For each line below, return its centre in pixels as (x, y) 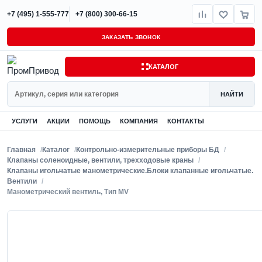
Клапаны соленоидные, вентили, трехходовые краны (100, 160)
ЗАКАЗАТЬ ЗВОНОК (131, 37)
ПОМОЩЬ (95, 121)
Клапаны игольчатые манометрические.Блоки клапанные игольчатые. (130, 171)
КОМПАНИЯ (139, 121)
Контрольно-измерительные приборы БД (148, 150)
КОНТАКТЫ (186, 121)
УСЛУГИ (25, 121)
